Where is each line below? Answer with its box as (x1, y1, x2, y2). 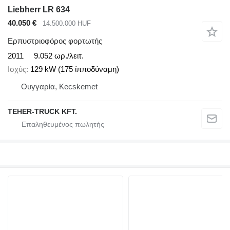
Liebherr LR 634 (8, 5, 70, 14)
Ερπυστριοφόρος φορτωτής (8, 36, 102, 45)
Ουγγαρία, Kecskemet (21, 82, 98, 91)
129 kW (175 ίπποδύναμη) (30, 65, 119, 74)
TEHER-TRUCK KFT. (8, 107, 77, 116)
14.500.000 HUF (43, 20, 91, 28)
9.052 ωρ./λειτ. (34, 51, 84, 60)
